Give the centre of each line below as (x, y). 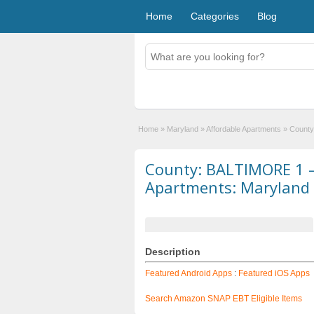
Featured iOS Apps (274, 273)
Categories (215, 16)
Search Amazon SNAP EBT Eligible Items (224, 299)
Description (173, 252)
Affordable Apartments (244, 129)
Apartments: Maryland (227, 187)
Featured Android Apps (189, 273)
